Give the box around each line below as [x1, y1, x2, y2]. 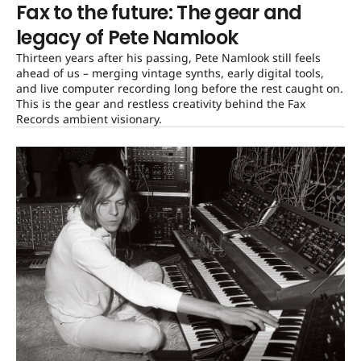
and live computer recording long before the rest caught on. [16, 81, 343, 97]
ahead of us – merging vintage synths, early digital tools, [16, 65, 324, 81]
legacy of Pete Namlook [16, 24, 239, 52]
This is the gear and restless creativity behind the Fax [16, 96, 305, 112]
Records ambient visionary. [16, 111, 162, 127]
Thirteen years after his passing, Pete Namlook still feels [16, 50, 321, 66]
